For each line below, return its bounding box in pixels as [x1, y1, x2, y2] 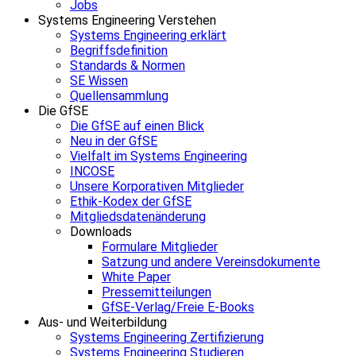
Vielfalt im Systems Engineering [70, 148, 247, 164]
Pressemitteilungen [102, 284, 211, 300]
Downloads [70, 223, 132, 239]
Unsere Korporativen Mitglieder [70, 178, 244, 194]
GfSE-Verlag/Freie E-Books [102, 299, 254, 315]
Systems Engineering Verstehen [38, 12, 216, 28]
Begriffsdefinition [70, 42, 168, 58]
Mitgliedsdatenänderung [70, 208, 206, 224]
